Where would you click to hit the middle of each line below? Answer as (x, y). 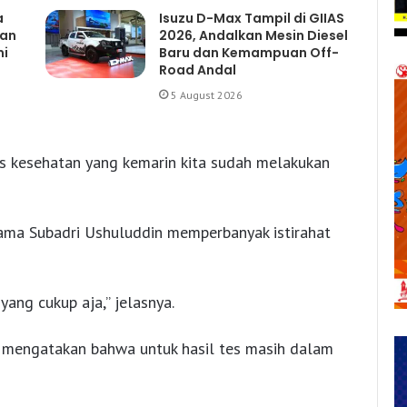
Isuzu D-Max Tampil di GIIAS (251, 18)
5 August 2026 (206, 94)
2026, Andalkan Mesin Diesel (253, 35)
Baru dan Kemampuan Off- (248, 52)
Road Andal (197, 69)
